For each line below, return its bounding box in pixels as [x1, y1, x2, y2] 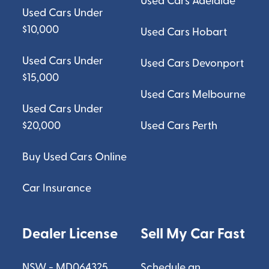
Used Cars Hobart [140, 25, 227, 39]
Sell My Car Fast [140, 225, 245, 243]
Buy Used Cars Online [22, 150, 127, 164]
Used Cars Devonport [140, 56, 244, 70]
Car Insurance [22, 181, 92, 195]
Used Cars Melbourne [140, 88, 246, 101]
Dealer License [22, 225, 118, 243]
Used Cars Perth [140, 119, 217, 133]
